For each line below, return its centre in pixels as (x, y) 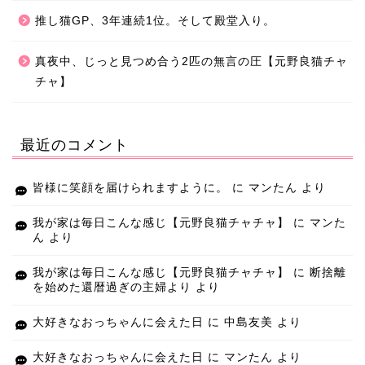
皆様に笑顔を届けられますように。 (130, 188)
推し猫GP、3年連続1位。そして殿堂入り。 (155, 21)
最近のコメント (75, 145)
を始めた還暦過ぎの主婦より (112, 288)
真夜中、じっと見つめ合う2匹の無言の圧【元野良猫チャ (191, 62)
